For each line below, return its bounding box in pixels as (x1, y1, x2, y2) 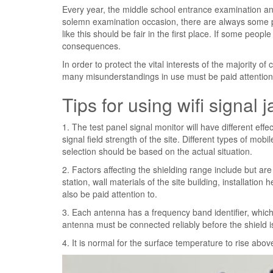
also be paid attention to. (62, 188, 157, 200)
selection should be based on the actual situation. (62, 145, 252, 157)
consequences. (62, 40, 121, 52)
